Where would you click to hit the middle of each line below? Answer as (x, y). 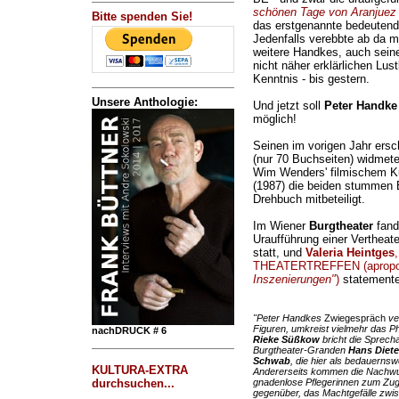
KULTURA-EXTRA (139, 370)
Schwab (271, 361)
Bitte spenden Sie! (142, 16)
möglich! (274, 119)
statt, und (279, 253)
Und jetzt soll (288, 106)
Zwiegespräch (354, 318)
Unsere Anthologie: (144, 102)
